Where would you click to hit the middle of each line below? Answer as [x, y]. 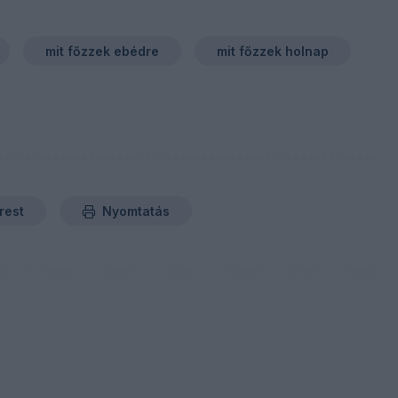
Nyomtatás [136, 211]
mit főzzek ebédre [102, 51]
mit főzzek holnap [273, 51]
